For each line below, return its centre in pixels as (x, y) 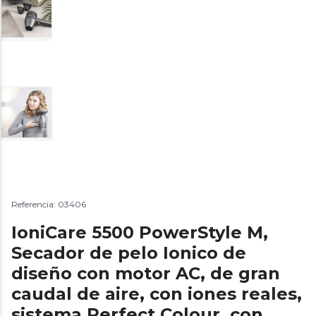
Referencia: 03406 (49, 204)
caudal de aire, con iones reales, (157, 293)
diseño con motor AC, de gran (146, 273)
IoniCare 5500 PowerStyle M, (140, 232)
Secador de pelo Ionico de (129, 253)
